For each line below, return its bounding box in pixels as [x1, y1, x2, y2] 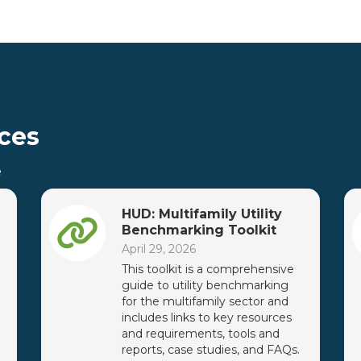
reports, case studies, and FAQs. [121, 342, 300, 357]
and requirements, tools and [121, 326, 280, 341]
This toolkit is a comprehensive [121, 261, 294, 276]
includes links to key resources [121, 309, 292, 325]
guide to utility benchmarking [121, 277, 288, 293]
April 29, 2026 [121, 241, 196, 256]
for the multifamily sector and [121, 293, 288, 309]
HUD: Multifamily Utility [121, 205, 282, 222]
